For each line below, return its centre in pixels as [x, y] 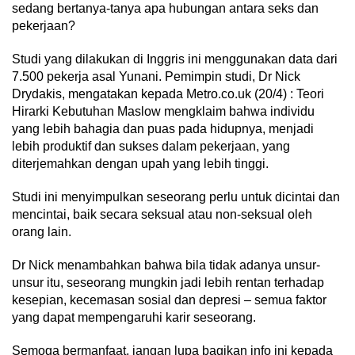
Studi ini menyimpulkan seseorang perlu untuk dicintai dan [176, 197]
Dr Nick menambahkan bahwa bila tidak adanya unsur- [166, 265]
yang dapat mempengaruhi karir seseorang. [134, 317]
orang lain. [42, 231]
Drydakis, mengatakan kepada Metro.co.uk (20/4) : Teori [168, 94]
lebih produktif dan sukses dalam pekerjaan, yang [151, 146]
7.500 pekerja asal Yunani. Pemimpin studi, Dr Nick [156, 76]
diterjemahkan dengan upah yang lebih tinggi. [140, 163]
